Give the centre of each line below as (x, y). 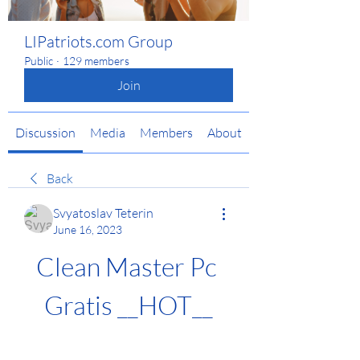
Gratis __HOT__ (129, 305)
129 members (96, 61)
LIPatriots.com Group (98, 41)
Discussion (45, 133)
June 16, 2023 (88, 229)
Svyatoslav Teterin (103, 213)
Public (39, 61)
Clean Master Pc (126, 266)
